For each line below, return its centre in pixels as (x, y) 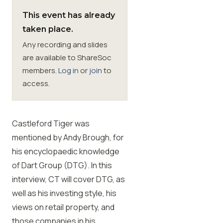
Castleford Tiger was (51, 123)
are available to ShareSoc (67, 57)
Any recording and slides (65, 45)
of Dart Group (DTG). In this (62, 165)
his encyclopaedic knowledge (66, 151)
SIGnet (34, 52)
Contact (118, 52)
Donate (85, 52)
